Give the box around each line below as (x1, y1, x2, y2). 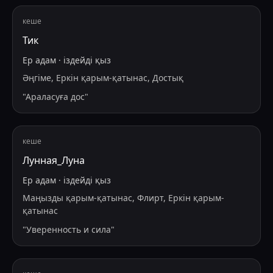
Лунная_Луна (23, 154, 85, 168)
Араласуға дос (26, 91, 85, 103)
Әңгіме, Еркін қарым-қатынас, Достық (23, 72, 183, 84)
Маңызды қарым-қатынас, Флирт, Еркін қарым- (23, 192, 224, 204)
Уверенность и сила (26, 224, 111, 236)
